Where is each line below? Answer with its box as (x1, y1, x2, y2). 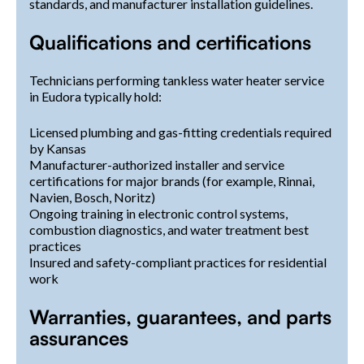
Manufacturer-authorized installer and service (29, 156, 284, 172)
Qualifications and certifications (29, 29, 311, 54)
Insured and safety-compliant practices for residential (29, 253, 327, 270)
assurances (29, 325, 128, 350)
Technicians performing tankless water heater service (29, 71, 324, 88)
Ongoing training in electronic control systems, (29, 205, 288, 221)
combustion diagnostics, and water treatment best (29, 221, 309, 237)
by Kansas (29, 140, 86, 156)
